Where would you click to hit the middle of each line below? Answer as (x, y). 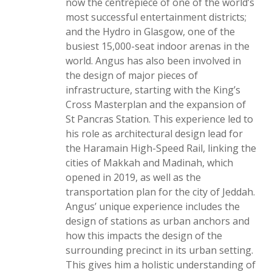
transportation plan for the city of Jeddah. (160, 192)
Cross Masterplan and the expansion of (156, 104)
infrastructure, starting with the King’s (153, 90)
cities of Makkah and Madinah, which (149, 163)
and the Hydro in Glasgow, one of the (150, 32)
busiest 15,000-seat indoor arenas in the (158, 46)
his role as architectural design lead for (154, 134)
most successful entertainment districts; (156, 17)
